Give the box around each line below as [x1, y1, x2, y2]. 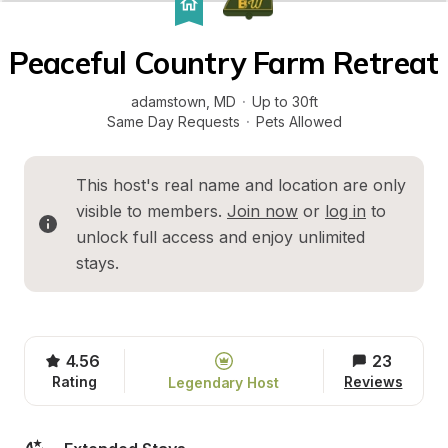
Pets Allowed [255, 113, 342, 130]
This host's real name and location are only [76, 175, 406, 195]
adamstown [130, 93, 206, 110]
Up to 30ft [251, 93, 318, 110]
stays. [76, 253, 119, 273]
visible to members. [76, 201, 227, 221]
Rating [52, 373, 97, 390]
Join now [227, 201, 298, 221]
